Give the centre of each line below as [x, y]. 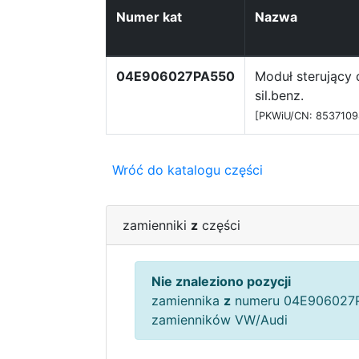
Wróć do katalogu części [188, 170]
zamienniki [157, 225]
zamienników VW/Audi [220, 320]
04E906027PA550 [175, 76]
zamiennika [188, 301]
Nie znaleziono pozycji [221, 281]
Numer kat [149, 17]
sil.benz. [279, 95]
